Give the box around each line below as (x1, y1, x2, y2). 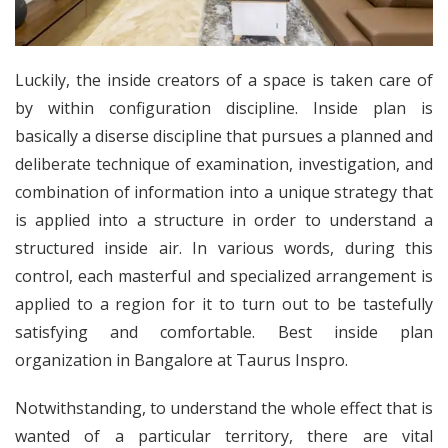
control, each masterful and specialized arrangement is (15, 265, 433, 288)
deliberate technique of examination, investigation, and (15, 153, 433, 176)
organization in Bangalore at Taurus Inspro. (15, 349, 348, 372)
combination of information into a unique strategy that (15, 181, 433, 204)
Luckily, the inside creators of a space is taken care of (15, 69, 433, 92)
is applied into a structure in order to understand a (15, 209, 433, 232)
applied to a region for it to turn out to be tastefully (15, 293, 433, 316)
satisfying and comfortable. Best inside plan (15, 321, 433, 344)
